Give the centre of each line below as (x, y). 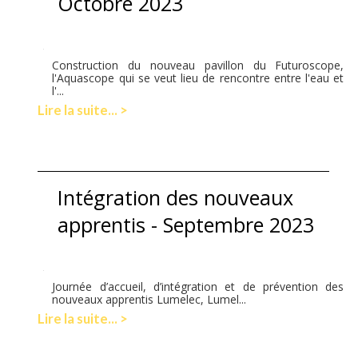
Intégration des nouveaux (176, 197)
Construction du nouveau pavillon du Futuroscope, (198, 65)
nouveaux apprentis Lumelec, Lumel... (149, 299)
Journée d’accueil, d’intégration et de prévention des (198, 286)
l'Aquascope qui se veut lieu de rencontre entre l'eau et (198, 78)
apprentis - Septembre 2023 (186, 224)
